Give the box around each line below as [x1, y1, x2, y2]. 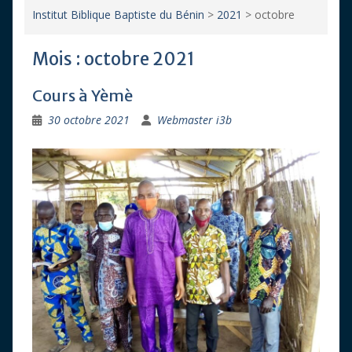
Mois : [31, 48, 84, 70]
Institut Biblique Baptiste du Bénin [31, 7, 204, 22]
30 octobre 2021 [47, 112, 130, 127]
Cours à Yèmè [31, 86, 133, 105]
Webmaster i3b [156, 112, 232, 127]
